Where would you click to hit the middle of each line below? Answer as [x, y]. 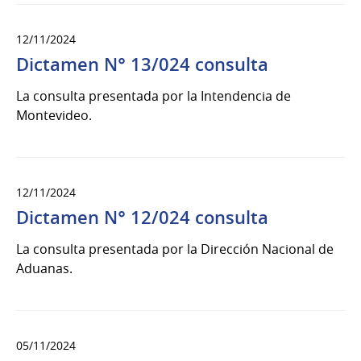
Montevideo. [54, 116]
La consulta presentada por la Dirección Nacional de [175, 249]
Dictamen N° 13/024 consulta [142, 65]
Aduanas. [44, 269]
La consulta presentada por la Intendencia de [154, 96]
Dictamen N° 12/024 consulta [142, 218]
